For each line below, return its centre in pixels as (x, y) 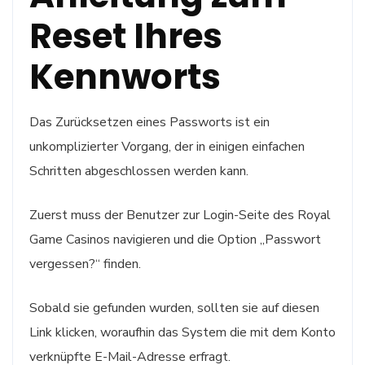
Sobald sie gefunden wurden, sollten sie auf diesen (174, 308)
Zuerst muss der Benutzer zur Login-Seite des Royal (180, 215)
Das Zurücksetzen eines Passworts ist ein (150, 122)
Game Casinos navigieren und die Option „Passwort (175, 239)
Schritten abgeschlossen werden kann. (139, 171)
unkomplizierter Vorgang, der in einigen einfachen (167, 146)
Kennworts (125, 77)
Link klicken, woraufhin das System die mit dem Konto (182, 332)
